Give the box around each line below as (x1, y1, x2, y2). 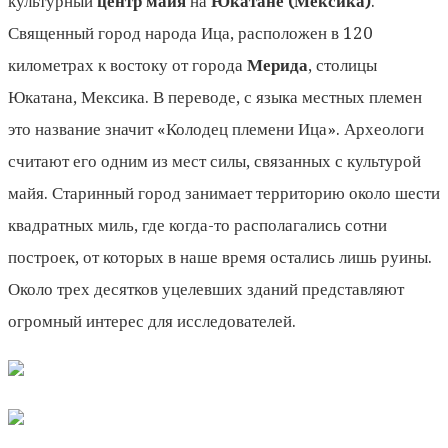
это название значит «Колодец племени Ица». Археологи (8, 118, 424, 139)
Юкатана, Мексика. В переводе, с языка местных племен (8, 86, 422, 107)
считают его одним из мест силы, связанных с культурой (8, 150, 421, 171)
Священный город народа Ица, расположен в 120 (8, 22, 373, 43)
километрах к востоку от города (8, 54, 247, 75)
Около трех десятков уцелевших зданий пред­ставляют (8, 278, 404, 299)
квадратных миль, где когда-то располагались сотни (8, 214, 387, 235)
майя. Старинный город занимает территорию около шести (8, 182, 440, 203)
